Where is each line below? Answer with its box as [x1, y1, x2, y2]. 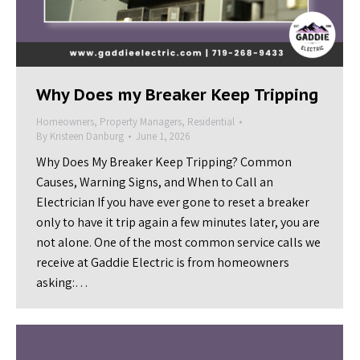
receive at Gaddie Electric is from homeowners [36, 254, 289, 271]
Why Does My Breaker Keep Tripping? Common [36, 153, 292, 170]
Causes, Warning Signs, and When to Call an [36, 174, 273, 190]
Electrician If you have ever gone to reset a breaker [36, 194, 309, 211]
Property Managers [100, 115, 182, 129]
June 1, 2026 [136, 129, 190, 143]
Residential [187, 115, 235, 129]
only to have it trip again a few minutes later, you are [36, 214, 320, 231]
